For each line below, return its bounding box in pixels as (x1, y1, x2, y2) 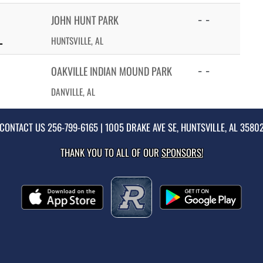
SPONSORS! (161, 145, 203, 160)
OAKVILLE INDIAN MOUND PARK (51, 63, 172, 79)
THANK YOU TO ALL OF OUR (60, 145, 161, 160)
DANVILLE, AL (51, 85, 95, 98)
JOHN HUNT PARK (51, 12, 119, 28)
